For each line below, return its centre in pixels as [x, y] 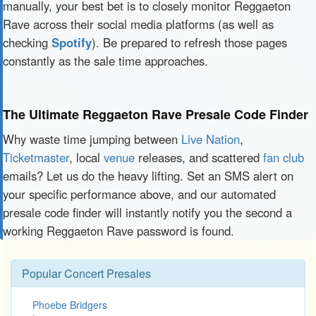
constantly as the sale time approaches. [105, 61]
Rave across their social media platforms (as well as [138, 24]
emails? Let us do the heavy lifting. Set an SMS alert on [148, 176]
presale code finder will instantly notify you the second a [147, 212]
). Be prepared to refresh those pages [189, 42]
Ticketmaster [36, 157]
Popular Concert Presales [86, 273]
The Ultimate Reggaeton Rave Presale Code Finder [156, 114]
